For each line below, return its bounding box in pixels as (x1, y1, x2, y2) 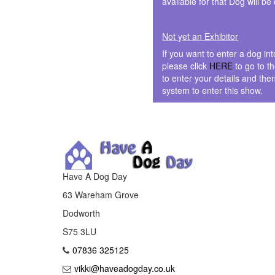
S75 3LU (63, 225, 96, 238)
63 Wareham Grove (63, 188, 139, 201)
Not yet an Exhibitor (162, 29, 239, 42)
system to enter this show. (162, 83, 263, 96)
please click (162, 59, 210, 72)
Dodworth (63, 206, 100, 219)
